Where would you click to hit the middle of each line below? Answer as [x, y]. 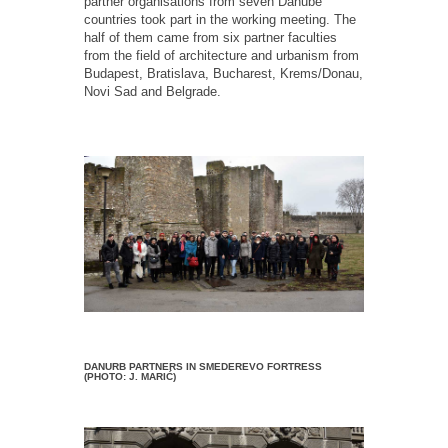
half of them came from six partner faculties [210, 37]
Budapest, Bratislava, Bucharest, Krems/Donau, [223, 73]
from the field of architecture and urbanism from [221, 55]
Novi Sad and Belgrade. [152, 91]
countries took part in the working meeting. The [220, 19]
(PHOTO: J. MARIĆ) [130, 376]
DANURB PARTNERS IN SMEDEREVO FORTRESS [203, 366]
